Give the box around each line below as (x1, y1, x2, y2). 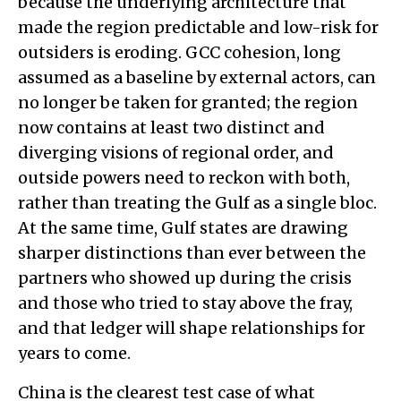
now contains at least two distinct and (18, 116, 325, 138)
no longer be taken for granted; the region (18, 91, 358, 113)
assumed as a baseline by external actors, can (18, 66, 376, 88)
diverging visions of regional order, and (18, 141, 334, 163)
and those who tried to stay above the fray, (18, 292, 353, 313)
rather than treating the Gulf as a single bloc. (18, 192, 377, 213)
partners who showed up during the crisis (18, 267, 352, 288)
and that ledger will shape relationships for (18, 317, 365, 338)
